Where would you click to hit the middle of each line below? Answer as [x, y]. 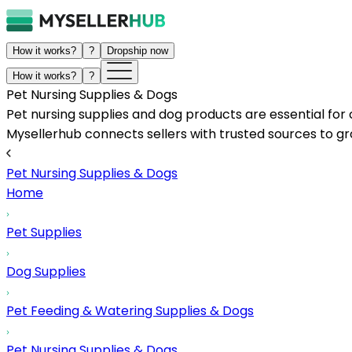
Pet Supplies [44, 232]
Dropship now [137, 51]
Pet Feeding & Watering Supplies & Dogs [130, 311]
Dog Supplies [46, 271]
